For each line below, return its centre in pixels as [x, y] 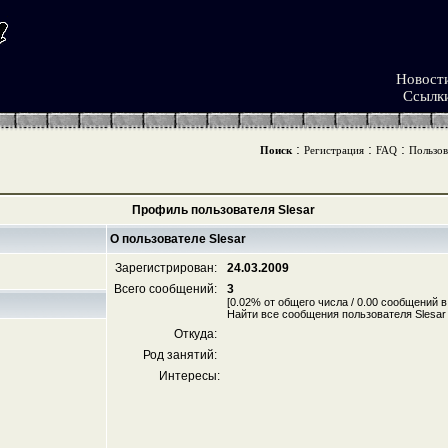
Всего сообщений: [166, 289]
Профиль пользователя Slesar [223, 210]
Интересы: [189, 376]
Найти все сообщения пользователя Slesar [336, 314]
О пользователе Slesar [177, 239]
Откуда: [196, 334]
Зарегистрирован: [167, 268]
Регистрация [333, 150]
